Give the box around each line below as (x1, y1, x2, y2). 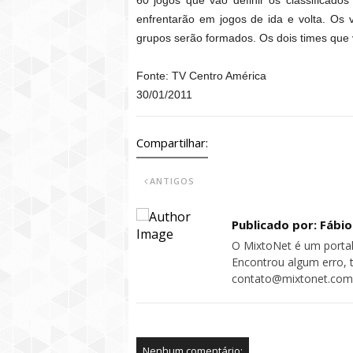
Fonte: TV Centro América (136, 69, 266, 82)
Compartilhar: (136, 135, 208, 150)
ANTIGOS (150, 175, 195, 187)
